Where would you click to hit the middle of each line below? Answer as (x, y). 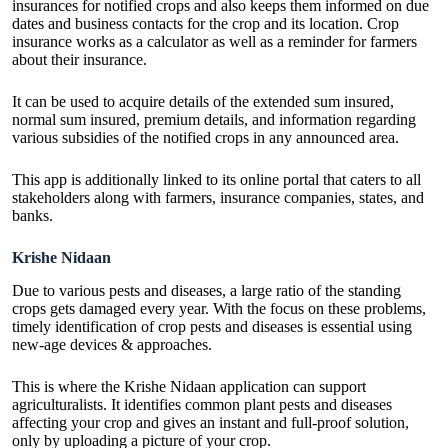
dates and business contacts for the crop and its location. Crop (205, 24)
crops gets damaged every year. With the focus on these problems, (219, 308)
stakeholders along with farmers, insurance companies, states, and (218, 198)
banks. (32, 216)
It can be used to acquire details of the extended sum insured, (203, 102)
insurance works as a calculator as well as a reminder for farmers (214, 42)
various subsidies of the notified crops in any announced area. (207, 138)
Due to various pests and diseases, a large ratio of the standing (206, 290)
